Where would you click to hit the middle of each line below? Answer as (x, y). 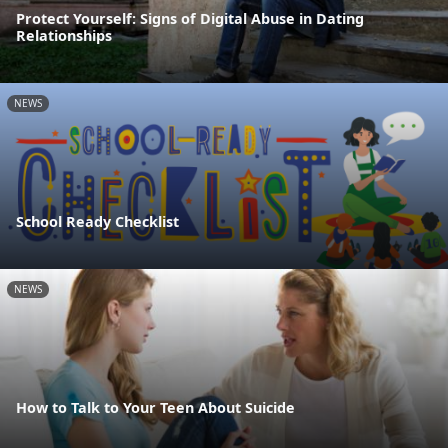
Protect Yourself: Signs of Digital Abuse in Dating (190, 18)
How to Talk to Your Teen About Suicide (155, 408)
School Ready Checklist (97, 222)
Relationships (64, 35)
